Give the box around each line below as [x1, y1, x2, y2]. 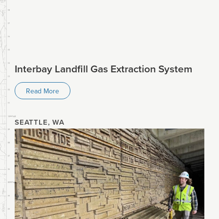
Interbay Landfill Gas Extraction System [15, 61, 193, 76]
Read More [26, 86, 59, 96]
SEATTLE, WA [15, 117, 65, 128]
